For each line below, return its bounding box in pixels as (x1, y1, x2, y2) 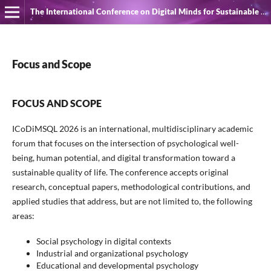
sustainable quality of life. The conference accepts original (11, 166, 229, 177)
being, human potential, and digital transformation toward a (11, 152, 235, 163)
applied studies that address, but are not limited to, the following (11, 195, 252, 206)
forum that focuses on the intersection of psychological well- (11, 137, 239, 148)
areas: (11, 210, 34, 221)
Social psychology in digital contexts (36, 235, 171, 246)
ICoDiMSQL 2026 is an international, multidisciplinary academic (11, 123, 253, 134)
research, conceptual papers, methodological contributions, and (11, 181, 250, 192)
